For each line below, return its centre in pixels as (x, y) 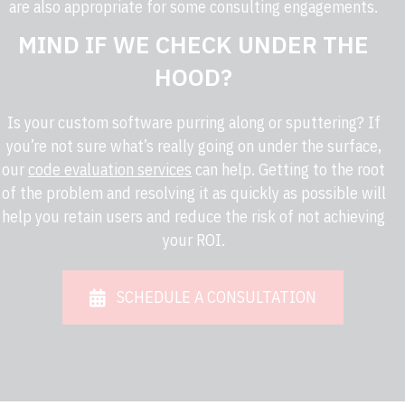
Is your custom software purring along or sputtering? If (193, 123)
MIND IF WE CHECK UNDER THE (193, 45)
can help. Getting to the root (288, 170)
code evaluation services (110, 170)
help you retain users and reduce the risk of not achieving (193, 217)
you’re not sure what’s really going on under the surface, (193, 146)
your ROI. (193, 240)
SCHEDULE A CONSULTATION (216, 297)
